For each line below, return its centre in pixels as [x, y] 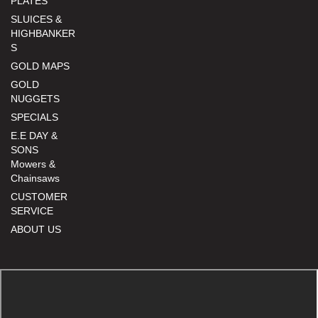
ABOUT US [36, 229]
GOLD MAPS [40, 66]
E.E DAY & [34, 135]
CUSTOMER [39, 196]
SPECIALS [34, 117]
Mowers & [33, 164]
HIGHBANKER [43, 33]
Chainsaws [35, 178]
